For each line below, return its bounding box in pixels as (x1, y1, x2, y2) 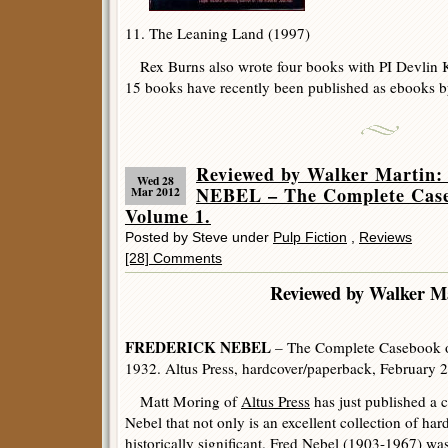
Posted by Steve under (125, 229, 273, 245)
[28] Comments (125, 250, 222, 266)
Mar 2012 (131, 183, 180, 200)
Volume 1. (125, 203, 211, 229)
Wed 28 (137, 172, 174, 189)
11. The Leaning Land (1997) (125, 23, 310, 43)
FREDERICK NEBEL (125, 336, 271, 358)
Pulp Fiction (273, 229, 347, 245)
